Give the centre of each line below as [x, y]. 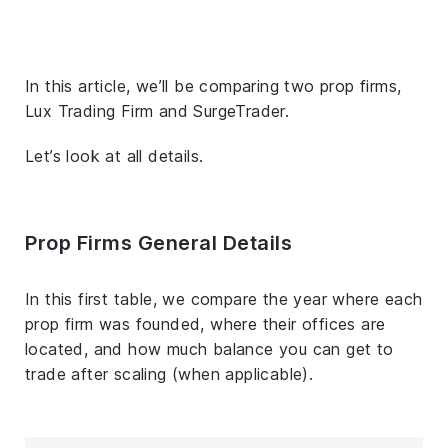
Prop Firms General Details [158, 242]
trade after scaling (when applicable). [169, 373]
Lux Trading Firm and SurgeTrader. [157, 110]
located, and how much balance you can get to [209, 348]
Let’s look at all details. [114, 155]
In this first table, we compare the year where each [224, 298]
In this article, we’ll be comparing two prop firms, [213, 85]
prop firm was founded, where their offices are [205, 323]
